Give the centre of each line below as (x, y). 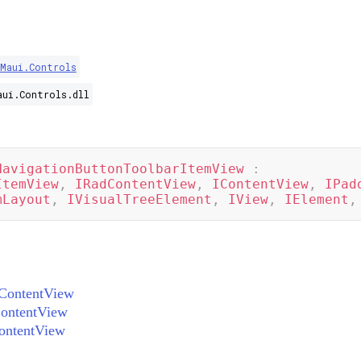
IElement (316, 199)
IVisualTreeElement (139, 199)
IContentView (260, 184)
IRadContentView (135, 184)
